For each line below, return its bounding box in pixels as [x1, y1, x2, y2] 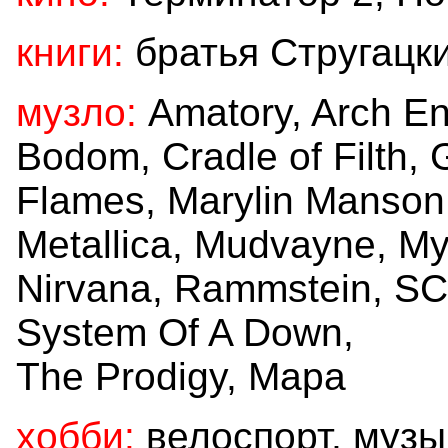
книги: [16, 30, 124, 74]
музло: [16, 90, 137, 134]
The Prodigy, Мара [16, 354, 346, 398]
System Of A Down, [16, 310, 354, 354]
